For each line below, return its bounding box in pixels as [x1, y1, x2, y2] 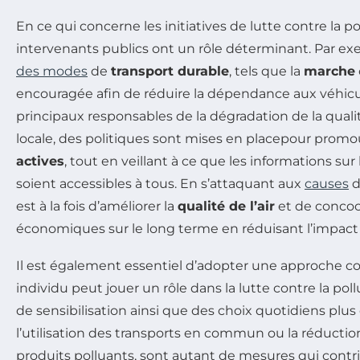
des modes [16, 63, 88, 79]
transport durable [111, 63, 229, 79]
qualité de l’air [178, 198, 275, 214]
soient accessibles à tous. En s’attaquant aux [16, 175, 305, 191]
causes [305, 175, 349, 191]
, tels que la [229, 63, 304, 79]
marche [304, 63, 355, 79]
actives [16, 153, 64, 169]
